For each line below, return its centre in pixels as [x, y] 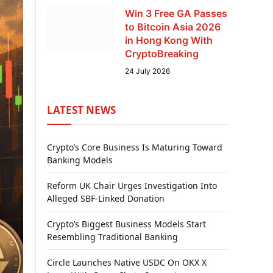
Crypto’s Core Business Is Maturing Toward [135, 147]
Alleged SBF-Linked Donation [106, 198]
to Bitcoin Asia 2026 [173, 27]
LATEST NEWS [81, 110]
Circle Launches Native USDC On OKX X [127, 262]
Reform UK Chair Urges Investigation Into [132, 186]
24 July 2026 [147, 71]
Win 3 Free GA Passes [176, 13]
